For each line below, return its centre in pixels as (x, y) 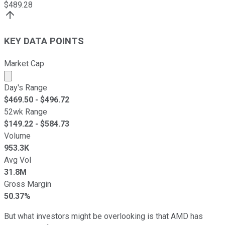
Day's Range (26, 87)
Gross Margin (28, 184)
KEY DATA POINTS (44, 41)
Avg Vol (18, 160)
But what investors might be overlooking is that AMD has (103, 216)
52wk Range (26, 111)
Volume (17, 136)
